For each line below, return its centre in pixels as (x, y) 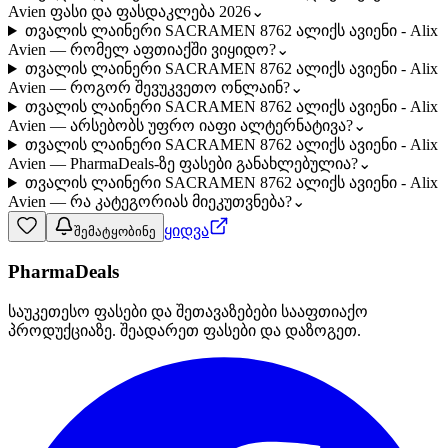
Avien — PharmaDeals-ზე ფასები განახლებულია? (183, 164)
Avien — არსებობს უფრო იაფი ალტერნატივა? (180, 126)
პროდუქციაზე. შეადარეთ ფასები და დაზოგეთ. (184, 330)
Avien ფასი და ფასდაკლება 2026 (129, 12)
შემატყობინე (115, 232)
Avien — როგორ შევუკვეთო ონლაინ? (149, 88)
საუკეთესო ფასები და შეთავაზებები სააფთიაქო (188, 311)
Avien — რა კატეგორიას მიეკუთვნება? (150, 202)
